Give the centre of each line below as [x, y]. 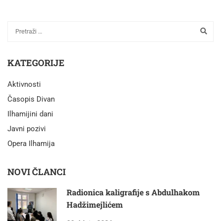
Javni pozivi [27, 129]
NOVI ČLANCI [37, 171]
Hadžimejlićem [95, 204]
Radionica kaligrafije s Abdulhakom [133, 192]
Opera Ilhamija [31, 143]
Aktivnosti [24, 84]
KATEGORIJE [36, 62]
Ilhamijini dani [30, 114]
